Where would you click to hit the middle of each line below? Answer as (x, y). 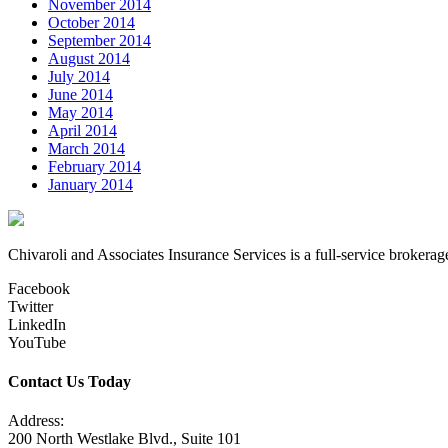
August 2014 (89, 58)
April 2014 (82, 130)
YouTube (37, 342)
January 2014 (90, 184)
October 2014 (91, 22)
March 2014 (86, 148)
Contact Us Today (69, 381)
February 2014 (94, 166)
